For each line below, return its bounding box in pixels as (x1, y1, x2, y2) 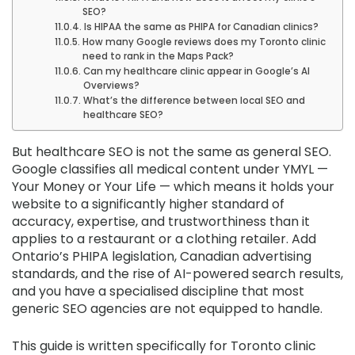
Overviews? (82, 78, 139, 92)
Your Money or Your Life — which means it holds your (12, 177, 334, 196)
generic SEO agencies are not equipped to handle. (12, 299, 323, 318)
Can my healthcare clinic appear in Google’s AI (82, 64, 310, 78)
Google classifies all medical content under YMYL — (12, 159, 328, 178)
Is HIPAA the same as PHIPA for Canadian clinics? (83, 20, 319, 33)
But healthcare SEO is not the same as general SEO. (12, 142, 331, 161)
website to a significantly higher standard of (12, 194, 284, 213)
